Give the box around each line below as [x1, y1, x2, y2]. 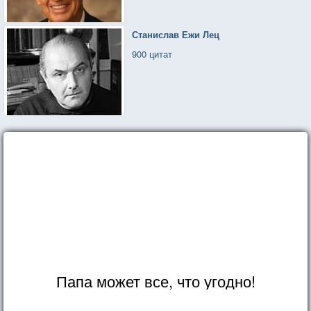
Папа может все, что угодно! [56, 269, 255, 292]
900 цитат [132, 47, 173, 60]
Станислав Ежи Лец [132, 27, 220, 41]
